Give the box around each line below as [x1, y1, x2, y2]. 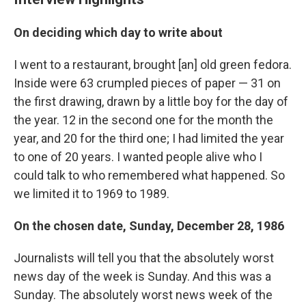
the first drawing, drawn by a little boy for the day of [14, 94, 288, 109]
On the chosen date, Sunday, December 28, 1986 [14, 219, 284, 233]
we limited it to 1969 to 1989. [14, 186, 169, 201]
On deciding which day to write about [14, 25, 223, 40]
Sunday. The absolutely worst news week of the [14, 288, 273, 302]
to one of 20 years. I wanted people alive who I [14, 150, 262, 164]
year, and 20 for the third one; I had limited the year [14, 131, 284, 145]
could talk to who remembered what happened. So [14, 168, 285, 182]
